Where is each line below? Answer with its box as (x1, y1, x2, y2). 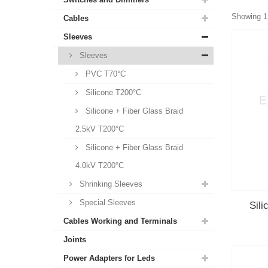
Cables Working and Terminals (63, 217, 177, 226)
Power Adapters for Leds (63, 254, 155, 263)
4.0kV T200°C (75, 161, 124, 170)
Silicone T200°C (83, 88, 141, 97)
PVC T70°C (83, 69, 126, 78)
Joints (63, 235, 86, 244)
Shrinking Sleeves (77, 179, 142, 188)
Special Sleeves (77, 198, 136, 207)
